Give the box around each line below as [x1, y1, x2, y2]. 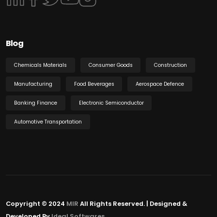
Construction [154, 61, 187, 69]
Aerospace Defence [136, 80, 185, 88]
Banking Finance [14, 99, 57, 107]
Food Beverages [74, 80, 114, 88]
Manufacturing [14, 80, 52, 88]
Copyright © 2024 [6, 199, 66, 209]
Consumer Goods [88, 61, 133, 69]
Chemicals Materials [14, 61, 67, 69]
